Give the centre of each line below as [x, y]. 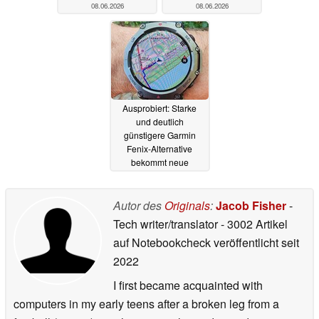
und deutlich [159, 122]
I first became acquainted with [188, 285]
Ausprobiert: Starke [159, 108]
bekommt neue [159, 162]
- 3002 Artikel [254, 224]
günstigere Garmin [159, 135]
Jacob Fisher [251, 205]
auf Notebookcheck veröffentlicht [196, 242]
